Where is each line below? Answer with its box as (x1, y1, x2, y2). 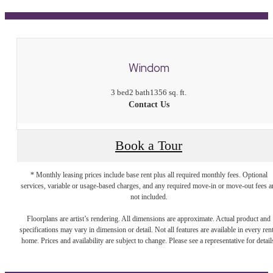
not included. (130, 192, 168, 201)
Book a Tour (115, 138, 182, 154)
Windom (128, 60, 169, 76)
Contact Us (128, 99, 169, 109)
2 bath (129, 87, 150, 97)
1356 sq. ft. (150, 87, 186, 97)
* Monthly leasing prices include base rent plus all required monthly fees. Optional (30, 170, 268, 179)
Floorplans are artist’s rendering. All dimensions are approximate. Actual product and (27, 214, 271, 223)
